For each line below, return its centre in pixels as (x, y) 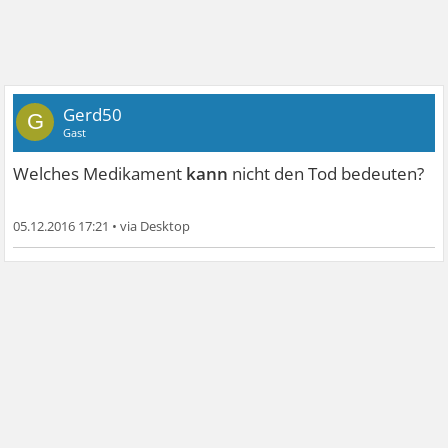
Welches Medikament (100, 173)
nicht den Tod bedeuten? (326, 173)
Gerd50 (93, 114)
